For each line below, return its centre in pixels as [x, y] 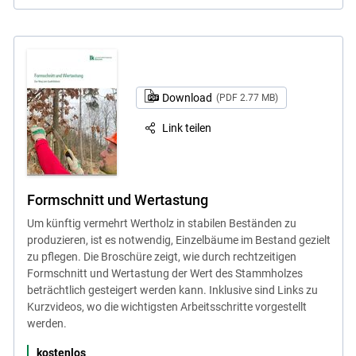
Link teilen [187, 128]
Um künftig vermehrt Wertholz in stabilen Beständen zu [161, 223]
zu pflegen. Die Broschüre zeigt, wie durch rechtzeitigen [161, 256]
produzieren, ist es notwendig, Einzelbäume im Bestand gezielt [178, 240]
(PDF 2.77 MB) [247, 97]
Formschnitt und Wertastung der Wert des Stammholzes [164, 273]
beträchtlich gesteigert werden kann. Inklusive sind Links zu [172, 290]
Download [188, 97]
